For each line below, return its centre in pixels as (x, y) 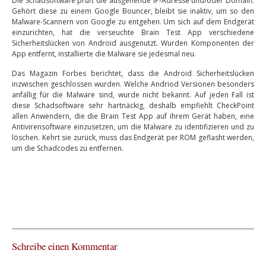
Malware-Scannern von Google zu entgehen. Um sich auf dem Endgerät (133, 22)
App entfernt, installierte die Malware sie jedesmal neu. (104, 54)
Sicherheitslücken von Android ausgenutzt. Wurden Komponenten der (133, 43)
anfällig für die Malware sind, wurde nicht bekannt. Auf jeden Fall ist (133, 95)
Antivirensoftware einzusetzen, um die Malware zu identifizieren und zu (133, 127)
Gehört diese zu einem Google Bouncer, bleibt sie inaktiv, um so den (133, 11)
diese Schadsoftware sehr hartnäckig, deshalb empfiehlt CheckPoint (133, 105)
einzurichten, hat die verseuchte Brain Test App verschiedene (133, 32)
